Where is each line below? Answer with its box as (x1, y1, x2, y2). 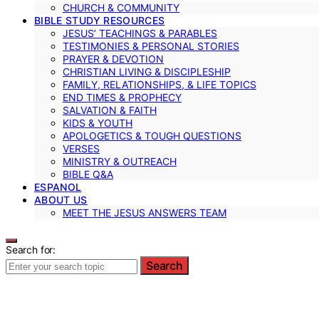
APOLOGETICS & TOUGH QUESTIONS (63, 129, 241, 142)
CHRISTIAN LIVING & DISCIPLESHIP (63, 65, 231, 78)
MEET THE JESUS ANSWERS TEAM (63, 206, 226, 219)
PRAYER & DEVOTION (63, 52, 164, 65)
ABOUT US (34, 193, 88, 206)
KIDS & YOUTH (63, 116, 132, 129)
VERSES (63, 142, 100, 155)
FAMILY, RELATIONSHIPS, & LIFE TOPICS (63, 78, 256, 90)
